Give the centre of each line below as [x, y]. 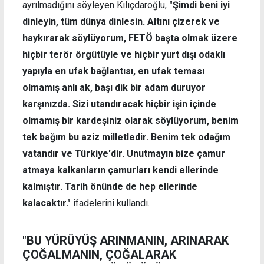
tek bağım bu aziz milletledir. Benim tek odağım [126, 137]
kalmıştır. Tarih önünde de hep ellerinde [110, 187]
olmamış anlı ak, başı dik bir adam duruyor [114, 88]
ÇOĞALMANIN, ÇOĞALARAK [99, 255]
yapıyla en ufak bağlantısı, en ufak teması [113, 71]
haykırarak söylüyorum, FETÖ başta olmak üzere [130, 38]
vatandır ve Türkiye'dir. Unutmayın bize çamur [124, 154]
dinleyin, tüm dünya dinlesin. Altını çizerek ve [121, 22]
